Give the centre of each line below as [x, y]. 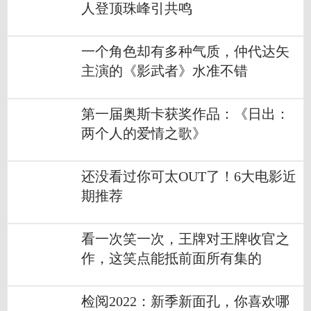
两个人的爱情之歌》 [144, 134]
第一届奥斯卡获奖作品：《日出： [185, 115]
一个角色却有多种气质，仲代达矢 [185, 52]
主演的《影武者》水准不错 [165, 72]
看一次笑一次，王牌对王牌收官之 [185, 239]
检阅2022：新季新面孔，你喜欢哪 [185, 302]
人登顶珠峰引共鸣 [137, 9]
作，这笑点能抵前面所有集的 [171, 259]
